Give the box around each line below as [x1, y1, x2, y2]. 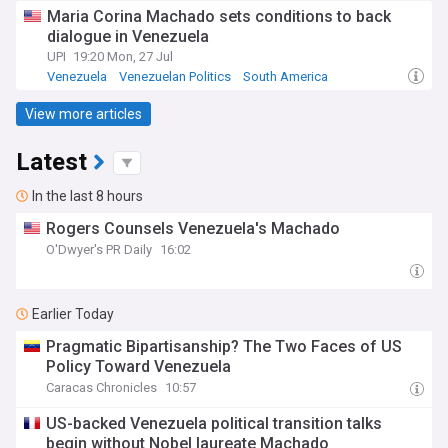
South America [243, 69, 328, 84]
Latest [16, 145, 87, 180]
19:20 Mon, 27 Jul [73, 49, 173, 64]
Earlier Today [32, 306, 114, 322]
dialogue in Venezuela [47, 27, 209, 46]
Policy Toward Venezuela [46, 357, 232, 376]
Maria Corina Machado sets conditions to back [47, 7, 391, 26]
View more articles [25, 105, 142, 122]
